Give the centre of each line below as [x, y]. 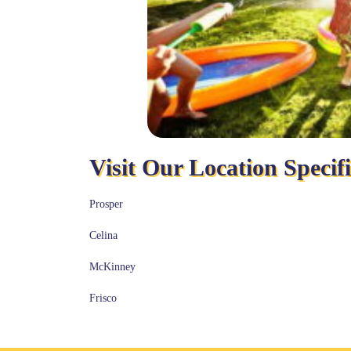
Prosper [106, 204]
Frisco [103, 299]
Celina [103, 236]
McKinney [112, 267]
